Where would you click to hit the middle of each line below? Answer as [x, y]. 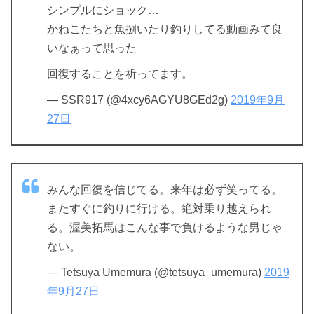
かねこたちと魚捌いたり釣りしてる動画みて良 [165, 29]
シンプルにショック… [103, 10]
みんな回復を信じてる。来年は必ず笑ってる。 [165, 189]
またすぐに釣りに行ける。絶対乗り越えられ [159, 208]
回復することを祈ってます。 [120, 74]
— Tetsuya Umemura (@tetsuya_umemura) [156, 272]
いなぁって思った [92, 48]
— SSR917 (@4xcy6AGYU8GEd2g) [139, 100]
